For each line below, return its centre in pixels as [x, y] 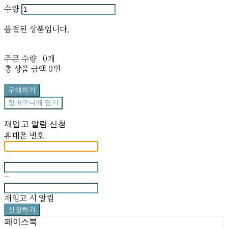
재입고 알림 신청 [35, 125]
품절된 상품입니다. [37, 29]
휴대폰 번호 [24, 136]
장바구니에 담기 [34, 103]
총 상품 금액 [25, 69]
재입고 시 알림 [29, 198]
